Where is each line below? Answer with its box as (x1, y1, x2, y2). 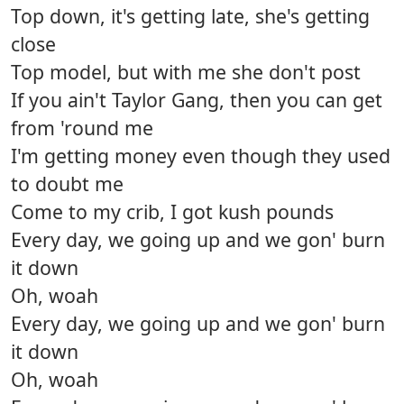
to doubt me (11, 170, 124, 197)
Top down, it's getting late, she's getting (11, 3, 370, 30)
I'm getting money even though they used (11, 142, 390, 170)
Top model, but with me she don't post (11, 59, 361, 86)
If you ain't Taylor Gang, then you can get (11, 87, 382, 114)
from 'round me (11, 115, 153, 142)
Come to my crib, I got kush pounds (11, 198, 334, 225)
